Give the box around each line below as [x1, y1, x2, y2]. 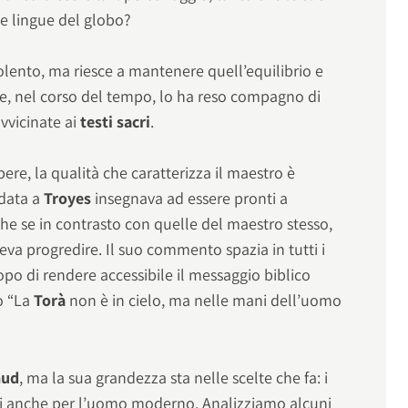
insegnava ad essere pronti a [95, 188, 289, 209]
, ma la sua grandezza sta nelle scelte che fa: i [19, 366, 329, 388]
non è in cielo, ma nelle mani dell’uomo [69, 290, 342, 311]
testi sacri [80, 111, 151, 133]
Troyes [44, 188, 96, 209]
